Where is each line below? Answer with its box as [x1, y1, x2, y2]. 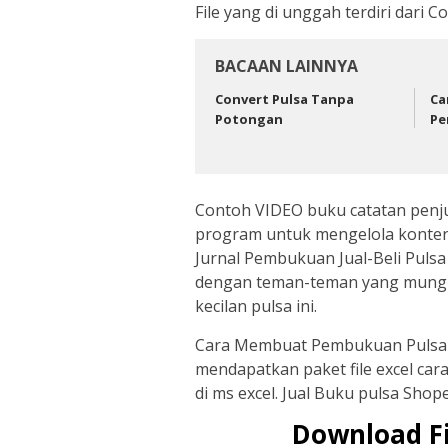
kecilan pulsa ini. [195, 295, 317, 318]
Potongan [215, 109, 283, 128]
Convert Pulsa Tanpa [215, 89, 354, 108]
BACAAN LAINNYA [215, 54, 358, 77]
